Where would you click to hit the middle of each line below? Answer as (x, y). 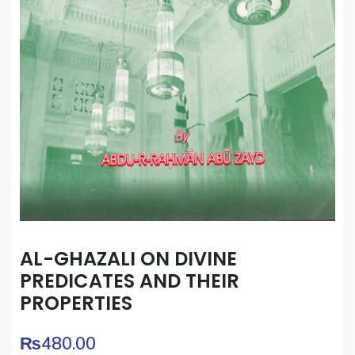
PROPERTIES (76, 303)
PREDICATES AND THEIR (130, 281)
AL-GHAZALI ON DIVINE (128, 259)
